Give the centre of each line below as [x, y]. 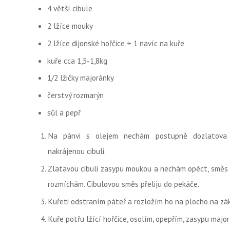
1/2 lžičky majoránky [80, 78]
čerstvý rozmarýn [75, 95]
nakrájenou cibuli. [77, 151]
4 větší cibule [70, 8]
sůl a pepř [64, 113]
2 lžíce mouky [70, 25]
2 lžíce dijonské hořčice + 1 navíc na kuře [116, 43]
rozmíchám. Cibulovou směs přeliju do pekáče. [123, 184]
